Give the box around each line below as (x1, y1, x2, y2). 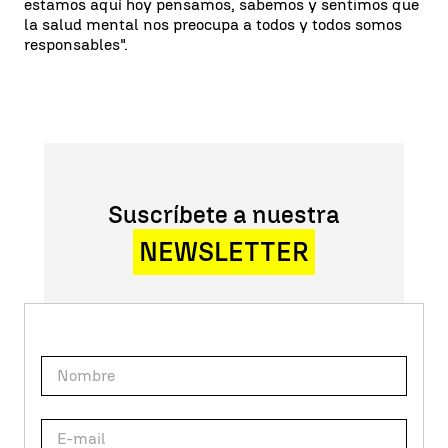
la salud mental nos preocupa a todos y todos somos (24, 14, 402, 34)
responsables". (24, 34, 128, 54)
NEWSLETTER (139, 235, 309, 268)
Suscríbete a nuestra (108, 199, 340, 229)
